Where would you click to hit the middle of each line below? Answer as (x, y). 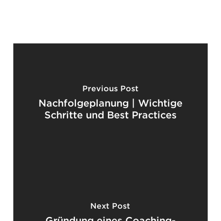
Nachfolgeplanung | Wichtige (110, 103)
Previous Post (110, 88)
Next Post (110, 206)
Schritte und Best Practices (110, 115)
